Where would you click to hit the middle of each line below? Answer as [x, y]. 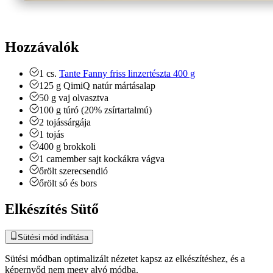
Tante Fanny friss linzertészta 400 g [127, 74]
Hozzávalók [42, 47]
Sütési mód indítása [53, 237]
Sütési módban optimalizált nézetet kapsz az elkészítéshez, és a [125, 258]
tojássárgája [69, 122]
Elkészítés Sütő [52, 209]
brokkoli [80, 147]
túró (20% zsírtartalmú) [108, 110]
